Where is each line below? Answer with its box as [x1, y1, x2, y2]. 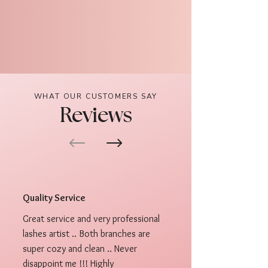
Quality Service [23, 192, 86, 203]
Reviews [59, 105, 132, 126]
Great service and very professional [23, 213, 160, 224]
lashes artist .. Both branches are [23, 228, 150, 239]
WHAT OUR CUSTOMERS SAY [33, 92, 158, 101]
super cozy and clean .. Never [23, 243, 137, 254]
